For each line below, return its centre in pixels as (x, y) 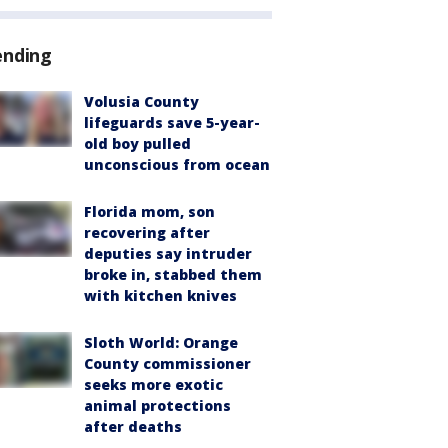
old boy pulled (137, 143)
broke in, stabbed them (173, 274)
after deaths (133, 426)
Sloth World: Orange (161, 342)
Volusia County (141, 101)
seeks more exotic (153, 384)
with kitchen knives (160, 295)
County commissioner (167, 363)
